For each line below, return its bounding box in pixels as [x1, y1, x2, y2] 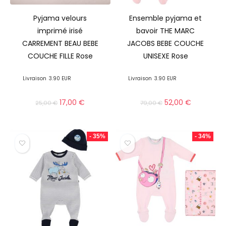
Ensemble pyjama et [129, 13, 202, 24]
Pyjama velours [33, 13, 87, 24]
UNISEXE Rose [143, 51, 188, 62]
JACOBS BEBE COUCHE [127, 38, 204, 49]
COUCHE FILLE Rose [27, 51, 93, 62]
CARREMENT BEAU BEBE [22, 38, 98, 49]
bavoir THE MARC [136, 26, 195, 36]
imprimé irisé [37, 26, 83, 36]
